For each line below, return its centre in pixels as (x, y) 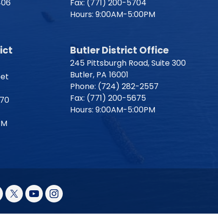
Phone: (84, 86)
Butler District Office (119, 50)
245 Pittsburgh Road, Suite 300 (128, 63)
